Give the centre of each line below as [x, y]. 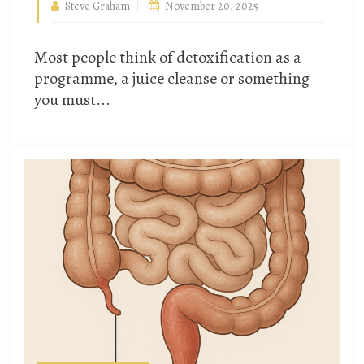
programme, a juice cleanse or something [172, 79]
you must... [72, 100]
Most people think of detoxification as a [168, 58]
